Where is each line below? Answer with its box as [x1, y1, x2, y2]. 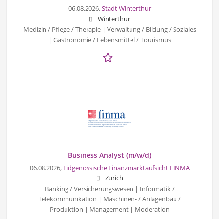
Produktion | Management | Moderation [49, 205, 170, 214]
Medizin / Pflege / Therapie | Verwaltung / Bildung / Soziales [23, 25, 196, 34]
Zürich [105, 174, 123, 182]
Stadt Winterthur [101, 4, 151, 13]
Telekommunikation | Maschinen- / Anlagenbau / [38, 195, 181, 203]
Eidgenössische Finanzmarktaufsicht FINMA [63, 163, 190, 172]
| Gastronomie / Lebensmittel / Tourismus [48, 35, 171, 44]
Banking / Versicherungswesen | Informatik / [44, 184, 175, 193]
